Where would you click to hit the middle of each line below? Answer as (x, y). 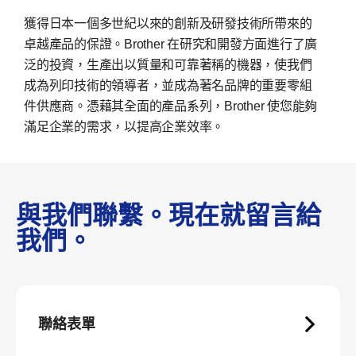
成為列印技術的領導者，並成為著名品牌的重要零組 (168, 86)
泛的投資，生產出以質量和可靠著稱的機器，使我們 (168, 65)
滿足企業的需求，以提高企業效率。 (124, 127)
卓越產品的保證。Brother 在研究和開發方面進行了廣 (170, 44)
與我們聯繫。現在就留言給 (168, 216)
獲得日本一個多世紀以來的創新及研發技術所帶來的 (168, 24)
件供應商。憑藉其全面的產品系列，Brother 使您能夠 (170, 106)
